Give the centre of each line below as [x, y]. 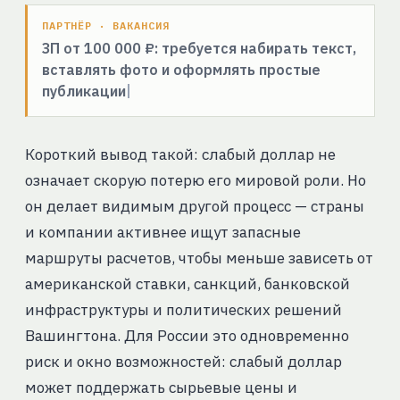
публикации [83, 91]
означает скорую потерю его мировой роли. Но [195, 180]
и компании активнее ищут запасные [162, 232]
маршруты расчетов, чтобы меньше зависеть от [199, 258]
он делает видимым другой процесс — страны [194, 206]
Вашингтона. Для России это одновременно [187, 335]
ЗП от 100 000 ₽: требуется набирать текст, [199, 48]
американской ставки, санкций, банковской [187, 283]
